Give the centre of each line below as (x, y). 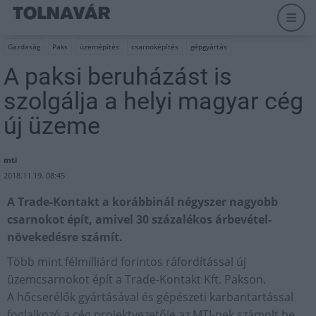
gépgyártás (209, 47)
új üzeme (52, 126)
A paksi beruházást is (118, 76)
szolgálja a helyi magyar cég (153, 101)
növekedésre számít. (65, 237)
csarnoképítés (155, 47)
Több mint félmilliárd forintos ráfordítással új (127, 262)
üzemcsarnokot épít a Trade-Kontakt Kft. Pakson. (136, 279)
